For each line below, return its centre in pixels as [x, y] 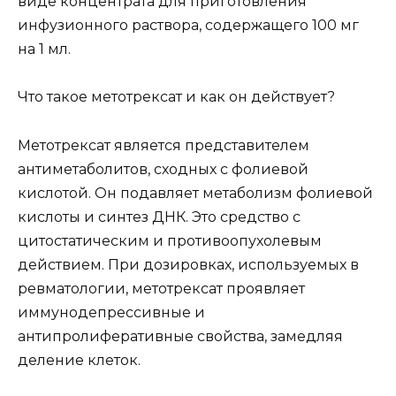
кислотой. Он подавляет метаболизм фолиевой [195, 193]
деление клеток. [79, 360]
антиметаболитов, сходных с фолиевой [163, 169]
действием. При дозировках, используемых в [188, 264]
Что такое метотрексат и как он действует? [176, 97]
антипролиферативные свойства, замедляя [180, 336]
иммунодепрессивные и [111, 312]
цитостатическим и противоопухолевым [170, 240]
